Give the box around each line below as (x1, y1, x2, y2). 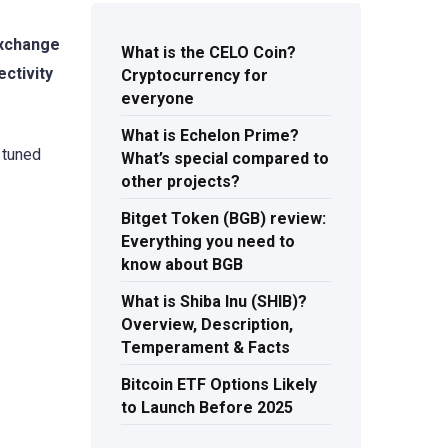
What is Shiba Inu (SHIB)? (121, 292, 307, 312)
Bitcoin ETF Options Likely (121, 375, 317, 395)
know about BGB (121, 255, 243, 275)
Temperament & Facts (121, 338, 290, 358)
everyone (121, 89, 194, 109)
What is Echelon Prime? (121, 126, 299, 146)
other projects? (121, 172, 240, 192)
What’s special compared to (121, 149, 329, 169)
